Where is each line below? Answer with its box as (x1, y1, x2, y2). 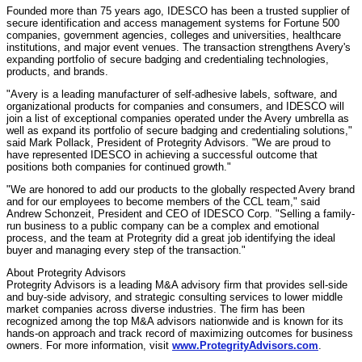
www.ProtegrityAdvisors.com (172, 339, 318, 351)
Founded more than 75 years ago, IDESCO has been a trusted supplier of (6, 4, 350, 17)
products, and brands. (6, 65, 108, 78)
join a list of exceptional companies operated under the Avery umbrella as (6, 112, 349, 124)
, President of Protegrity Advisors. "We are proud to (90, 136, 330, 149)
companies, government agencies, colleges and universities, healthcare (6, 28, 341, 41)
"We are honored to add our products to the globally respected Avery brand (6, 183, 355, 196)
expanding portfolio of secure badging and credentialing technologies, (6, 53, 329, 65)
